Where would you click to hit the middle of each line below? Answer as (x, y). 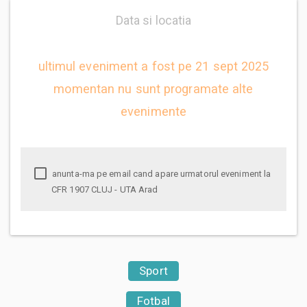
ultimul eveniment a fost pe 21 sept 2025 (153, 66)
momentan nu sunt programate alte (153, 88)
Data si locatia (153, 20)
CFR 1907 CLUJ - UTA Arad (105, 189)
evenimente (153, 111)
